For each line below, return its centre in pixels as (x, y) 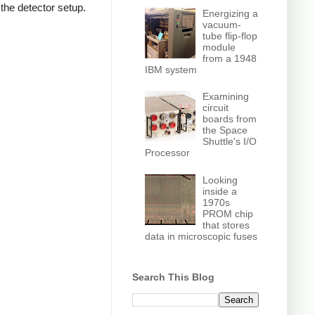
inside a (220, 191)
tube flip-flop (230, 36)
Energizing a (231, 13)
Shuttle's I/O (230, 142)
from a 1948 (230, 58)
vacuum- (222, 24)
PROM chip (228, 213)
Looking (220, 180)
